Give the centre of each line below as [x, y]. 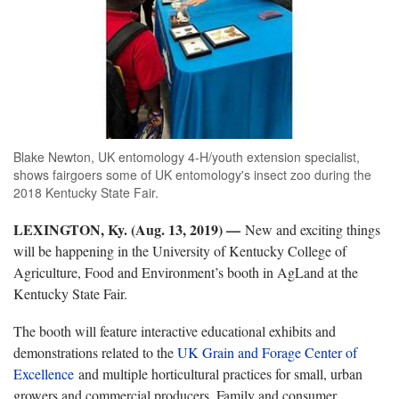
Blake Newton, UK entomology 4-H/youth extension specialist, [187, 156]
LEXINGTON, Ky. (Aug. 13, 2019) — [129, 229]
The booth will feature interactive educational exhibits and [175, 330]
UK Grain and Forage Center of [267, 352]
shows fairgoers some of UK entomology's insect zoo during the [192, 174]
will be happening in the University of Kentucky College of [180, 250]
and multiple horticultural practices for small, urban [218, 373]
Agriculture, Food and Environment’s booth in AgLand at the [186, 272]
